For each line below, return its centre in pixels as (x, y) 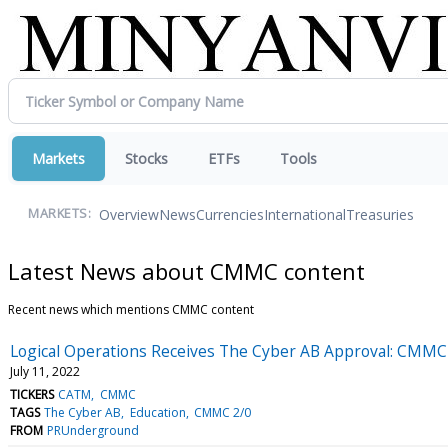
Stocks (146, 158)
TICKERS (32, 394)
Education (157, 412)
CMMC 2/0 (222, 412)
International (305, 214)
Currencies (230, 214)
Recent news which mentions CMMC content (131, 309)
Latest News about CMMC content (186, 270)
